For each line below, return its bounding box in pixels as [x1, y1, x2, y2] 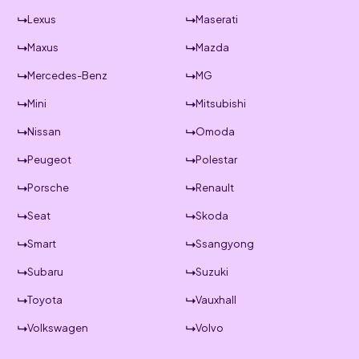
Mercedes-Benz [27, 69, 108, 82]
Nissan [27, 125, 62, 138]
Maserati [196, 13, 238, 26]
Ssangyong [196, 237, 254, 250]
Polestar [196, 153, 237, 166]
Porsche [27, 181, 70, 194]
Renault [196, 181, 234, 194]
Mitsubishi [196, 97, 246, 110]
